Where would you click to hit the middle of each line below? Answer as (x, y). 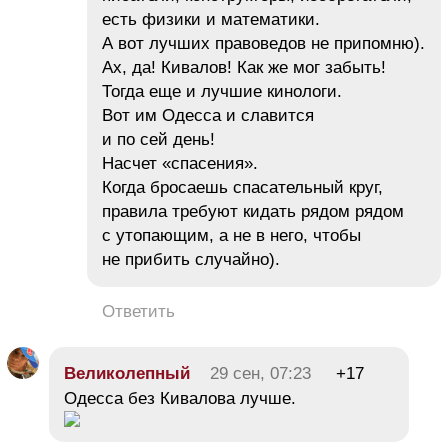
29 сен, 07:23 (260, 373)
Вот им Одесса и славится (208, 115)
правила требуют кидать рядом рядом (253, 211)
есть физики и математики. (211, 19)
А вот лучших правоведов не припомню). (263, 43)
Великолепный (127, 373)
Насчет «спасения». (180, 163)
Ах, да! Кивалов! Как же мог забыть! (244, 67)
